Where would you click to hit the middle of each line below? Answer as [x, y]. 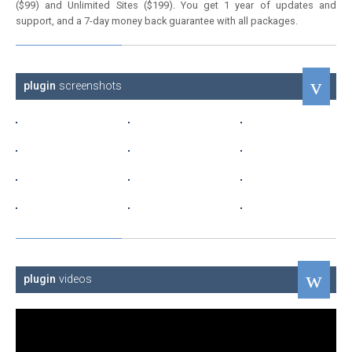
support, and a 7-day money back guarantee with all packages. [157, 21]
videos [74, 279]
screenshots [89, 86]
